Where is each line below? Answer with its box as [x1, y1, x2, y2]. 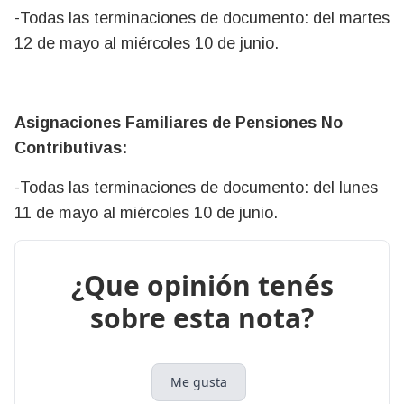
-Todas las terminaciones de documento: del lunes [14, 178, 378, 197]
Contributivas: [14, 138, 127, 157]
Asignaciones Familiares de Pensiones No [14, 113, 343, 132]
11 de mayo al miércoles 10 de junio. [14, 203, 278, 222]
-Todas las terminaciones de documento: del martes [14, 8, 390, 27]
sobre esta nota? [90, 298, 314, 336]
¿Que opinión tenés [70, 266, 334, 304]
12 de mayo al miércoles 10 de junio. [14, 33, 279, 52]
